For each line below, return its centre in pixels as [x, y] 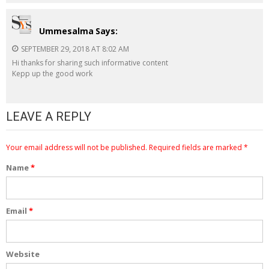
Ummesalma [66, 31]
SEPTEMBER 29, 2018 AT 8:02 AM [75, 49]
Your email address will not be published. [77, 147]
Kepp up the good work [52, 73]
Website [23, 254]
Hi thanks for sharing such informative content [90, 62]
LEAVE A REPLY [49, 116]
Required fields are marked [195, 147]
